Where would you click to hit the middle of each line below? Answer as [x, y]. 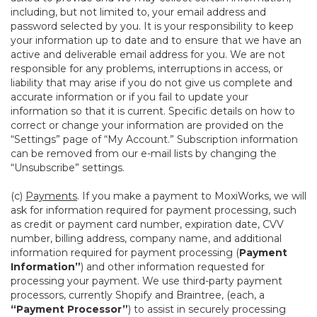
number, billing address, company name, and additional [146, 238]
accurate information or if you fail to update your [129, 97]
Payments [51, 196]
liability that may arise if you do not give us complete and [151, 83]
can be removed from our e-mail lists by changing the [144, 154]
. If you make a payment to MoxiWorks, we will [192, 196]
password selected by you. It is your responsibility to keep [152, 26]
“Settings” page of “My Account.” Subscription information [154, 139]
